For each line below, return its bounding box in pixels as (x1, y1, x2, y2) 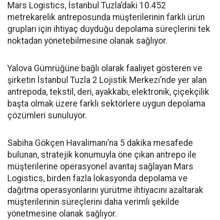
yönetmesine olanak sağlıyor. (7, 209, 117, 219)
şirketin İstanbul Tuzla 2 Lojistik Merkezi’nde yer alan (7, 75, 207, 85)
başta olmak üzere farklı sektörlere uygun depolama (7, 99, 205, 109)
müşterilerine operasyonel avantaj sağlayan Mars (7, 162, 193, 172)
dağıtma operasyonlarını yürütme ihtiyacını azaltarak (7, 185, 203, 195)
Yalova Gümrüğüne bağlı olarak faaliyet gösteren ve (7, 63, 202, 74)
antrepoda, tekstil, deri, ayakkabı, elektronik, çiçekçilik (7, 87, 209, 97)
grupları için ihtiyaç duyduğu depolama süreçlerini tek (7, 24, 210, 34)
